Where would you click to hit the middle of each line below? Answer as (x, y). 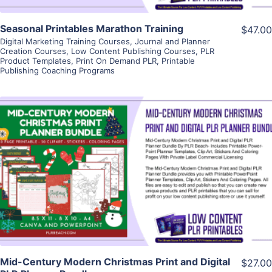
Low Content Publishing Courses (133, 51)
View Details (136, 153)
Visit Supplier (136, 188)
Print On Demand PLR (116, 60)
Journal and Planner (172, 41)
